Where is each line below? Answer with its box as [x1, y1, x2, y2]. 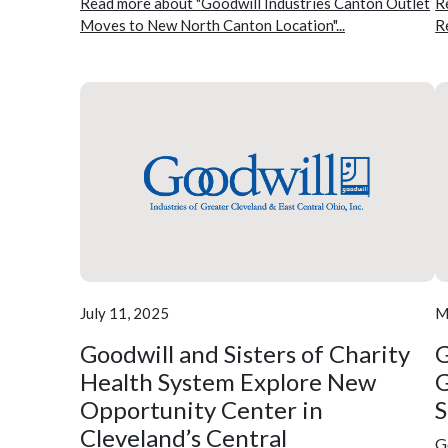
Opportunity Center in [80, 394, 323, 424]
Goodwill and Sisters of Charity [80, 338, 410, 368]
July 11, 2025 [80, 303, 169, 322]
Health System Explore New [80, 366, 376, 396]
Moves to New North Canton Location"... [80, 15, 345, 34]
